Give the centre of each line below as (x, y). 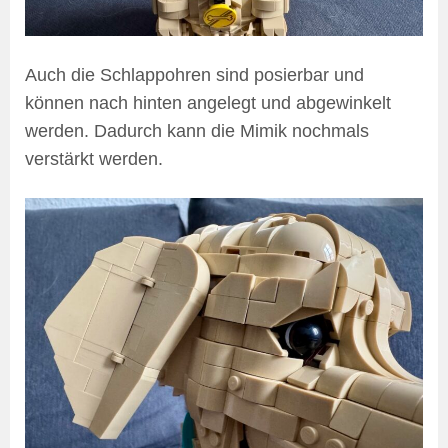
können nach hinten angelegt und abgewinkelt (208, 102)
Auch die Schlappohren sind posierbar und (194, 74)
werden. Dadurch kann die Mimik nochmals (197, 130)
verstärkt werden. (94, 158)
